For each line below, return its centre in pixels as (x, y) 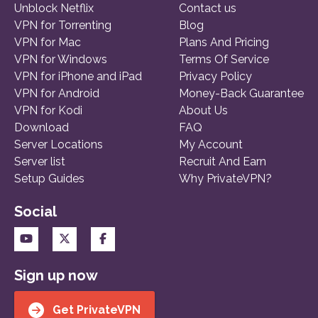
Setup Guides (49, 179)
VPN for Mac (48, 43)
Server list (40, 162)
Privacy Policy (215, 77)
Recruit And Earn (223, 162)
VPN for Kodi (48, 111)
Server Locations (59, 145)
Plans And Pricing (224, 43)
